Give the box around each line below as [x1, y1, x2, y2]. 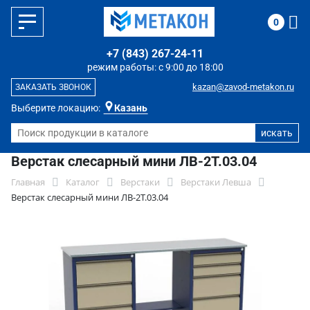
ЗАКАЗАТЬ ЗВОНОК [15, 82, 91, 92]
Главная [11, 176, 45, 188]
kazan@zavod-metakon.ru [192, 82, 294, 92]
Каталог [66, 176, 100, 188]
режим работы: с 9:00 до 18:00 [86, 62, 224, 73]
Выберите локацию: [11, 102, 100, 113]
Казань [114, 102, 147, 113]
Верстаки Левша [181, 176, 251, 188]
